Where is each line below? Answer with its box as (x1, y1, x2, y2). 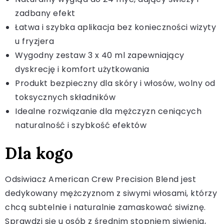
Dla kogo (5, 142, 73, 163)
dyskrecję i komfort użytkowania (15, 63, 149, 75)
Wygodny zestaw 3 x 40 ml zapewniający (15, 49, 184, 61)
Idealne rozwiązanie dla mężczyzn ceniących (15, 105, 201, 117)
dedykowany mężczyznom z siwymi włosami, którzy (5, 187, 217, 199)
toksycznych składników (15, 91, 115, 103)
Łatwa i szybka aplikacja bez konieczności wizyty (15, 21, 216, 33)
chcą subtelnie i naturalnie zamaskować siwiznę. (5, 201, 206, 213)
